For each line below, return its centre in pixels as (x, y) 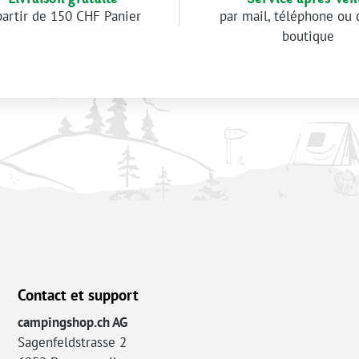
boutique (309, 36)
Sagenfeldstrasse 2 (72, 342)
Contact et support (78, 294)
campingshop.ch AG (72, 322)
